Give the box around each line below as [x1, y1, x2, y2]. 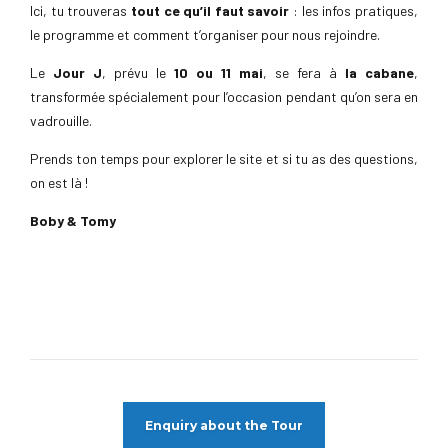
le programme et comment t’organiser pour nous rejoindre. [30, 25, 380, 43]
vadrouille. [30, 111, 92, 129]
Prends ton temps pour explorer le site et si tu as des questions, [30, 149, 418, 167]
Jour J [53, 63, 102, 81]
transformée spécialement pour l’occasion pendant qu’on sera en [30, 87, 418, 105]
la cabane [345, 63, 414, 81]
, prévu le [102, 63, 174, 81]
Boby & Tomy [30, 211, 116, 229]
